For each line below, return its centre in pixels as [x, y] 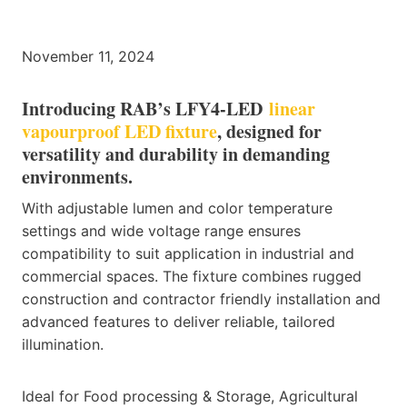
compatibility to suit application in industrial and [188, 254]
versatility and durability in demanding [176, 154]
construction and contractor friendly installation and [201, 299]
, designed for [269, 132]
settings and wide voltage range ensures [161, 231]
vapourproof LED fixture [119, 132]
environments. [77, 177]
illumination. [63, 345]
